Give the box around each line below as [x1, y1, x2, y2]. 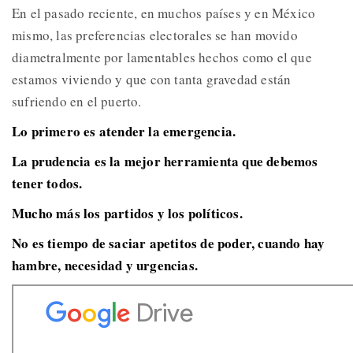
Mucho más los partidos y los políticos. [12, 203, 243, 223]
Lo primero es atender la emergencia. [12, 121, 236, 141]
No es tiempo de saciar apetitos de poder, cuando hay [12, 232, 325, 253]
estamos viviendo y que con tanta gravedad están [12, 69, 292, 88]
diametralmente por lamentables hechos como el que [12, 47, 312, 66]
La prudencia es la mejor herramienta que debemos [12, 150, 318, 171]
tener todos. [12, 173, 83, 193]
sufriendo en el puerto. [12, 91, 142, 110]
